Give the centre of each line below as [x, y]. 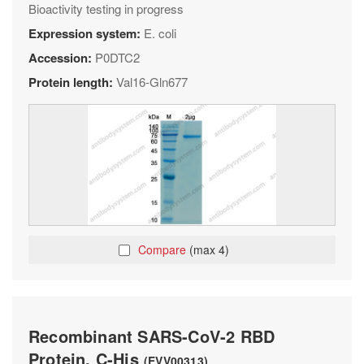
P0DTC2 [117, 57]
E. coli [160, 33]
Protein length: [72, 82]
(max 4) [209, 249]
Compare [164, 249]
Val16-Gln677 [152, 82]
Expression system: [86, 33]
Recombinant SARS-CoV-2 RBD [152, 336]
